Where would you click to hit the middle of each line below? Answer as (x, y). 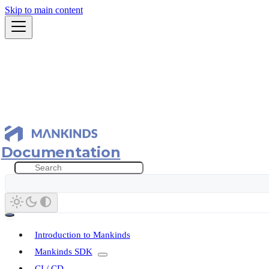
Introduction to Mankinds (82, 234)
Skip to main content (44, 10)
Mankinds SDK (63, 251)
